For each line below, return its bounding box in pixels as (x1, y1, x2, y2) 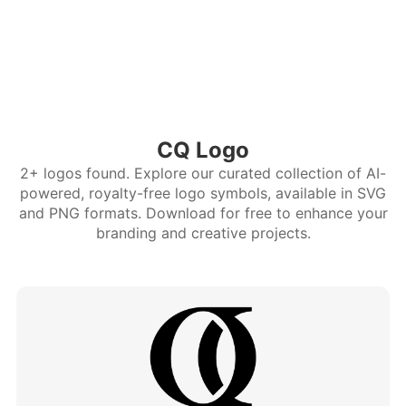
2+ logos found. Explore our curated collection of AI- (20, 164, 386, 182)
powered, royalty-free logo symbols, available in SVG (20, 184, 386, 202)
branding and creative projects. (95, 224, 311, 242)
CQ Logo (157, 137, 249, 163)
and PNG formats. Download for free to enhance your (18, 204, 388, 222)
